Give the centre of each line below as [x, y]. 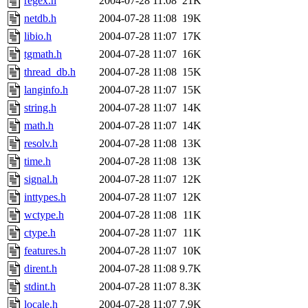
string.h [40, 107]
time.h [37, 161]
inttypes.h [45, 197]
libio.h [38, 36]
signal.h [41, 179]
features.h [45, 250]
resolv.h [41, 143]
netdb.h [40, 18]
